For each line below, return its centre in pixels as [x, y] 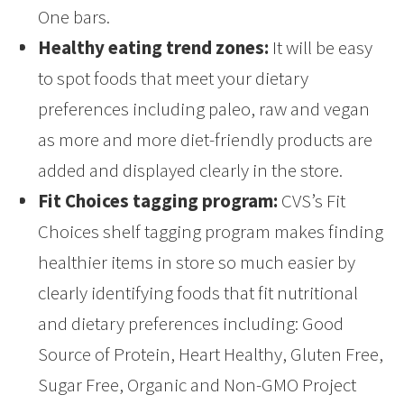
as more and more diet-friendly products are [206, 140]
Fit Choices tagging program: [158, 201]
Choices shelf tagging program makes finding [211, 232]
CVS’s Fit [312, 201]
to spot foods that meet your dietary [174, 78]
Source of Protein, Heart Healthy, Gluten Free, [211, 354]
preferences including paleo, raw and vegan [204, 109]
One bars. [74, 17]
